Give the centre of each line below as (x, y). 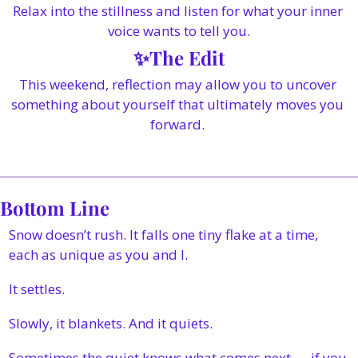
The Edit (187, 58)
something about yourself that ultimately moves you (177, 104)
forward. (179, 124)
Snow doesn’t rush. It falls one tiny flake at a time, (163, 235)
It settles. (38, 289)
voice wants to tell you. (179, 31)
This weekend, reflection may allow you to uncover (177, 84)
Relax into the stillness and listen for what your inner (177, 11)
